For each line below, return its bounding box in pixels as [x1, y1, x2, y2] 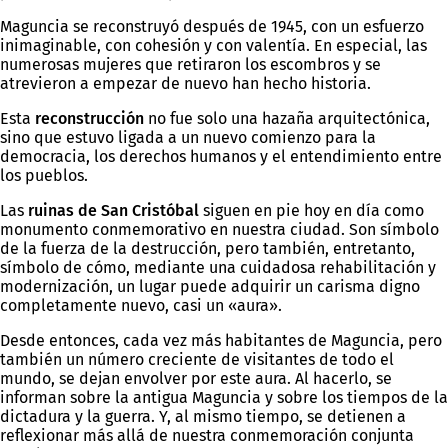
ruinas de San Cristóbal [24, 201, 203, 220]
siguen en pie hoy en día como [203, 201, 424, 220]
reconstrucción [31, 109, 144, 128]
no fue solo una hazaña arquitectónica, [144, 109, 430, 128]
